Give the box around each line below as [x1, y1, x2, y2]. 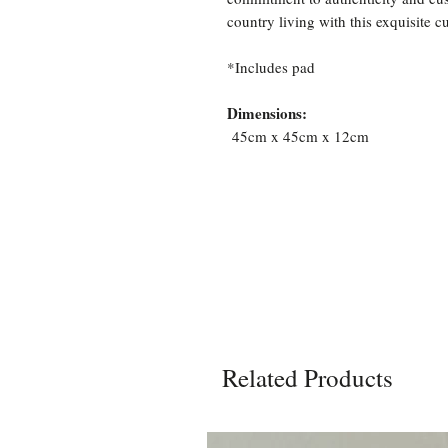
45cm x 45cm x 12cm [227, 126, 369, 146]
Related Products [222, 361, 393, 394]
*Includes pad [227, 57, 320, 77]
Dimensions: [227, 102, 307, 124]
